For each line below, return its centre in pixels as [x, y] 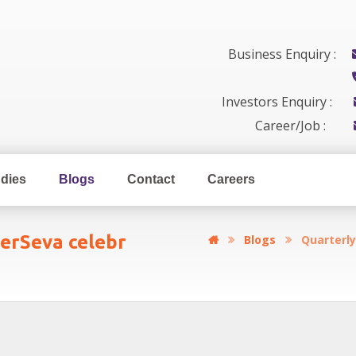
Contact [151, 179]
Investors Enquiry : [277, 101]
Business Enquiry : [282, 54]
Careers [231, 179]
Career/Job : [290, 125]
